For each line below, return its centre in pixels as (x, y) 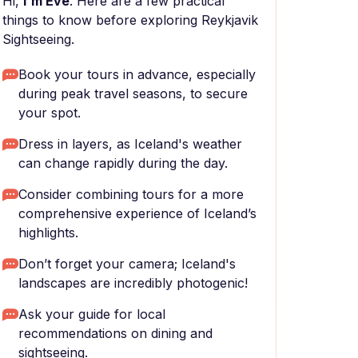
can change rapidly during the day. (123, 163)
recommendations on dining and (115, 333)
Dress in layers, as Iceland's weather (130, 144)
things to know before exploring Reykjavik (130, 20)
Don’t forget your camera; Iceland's (127, 264)
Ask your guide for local (92, 314)
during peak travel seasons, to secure (133, 93)
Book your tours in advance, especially (137, 74)
